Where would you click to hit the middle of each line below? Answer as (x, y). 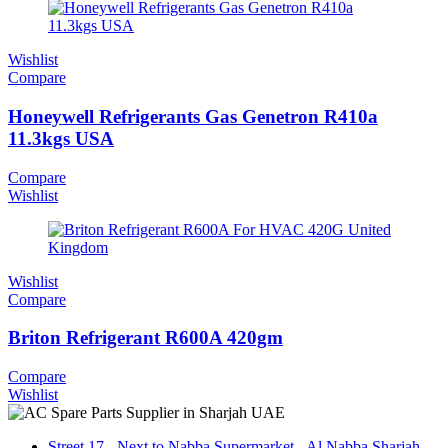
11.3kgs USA (61, 138)
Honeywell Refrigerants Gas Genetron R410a (193, 116)
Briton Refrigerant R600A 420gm (145, 338)
